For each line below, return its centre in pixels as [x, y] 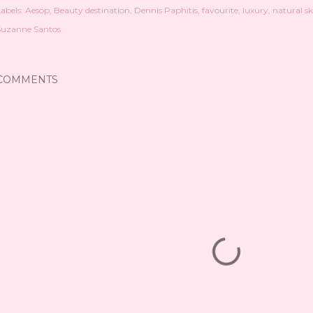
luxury [255, 10]
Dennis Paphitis [166, 10]
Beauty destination [92, 10]
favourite [220, 10]
